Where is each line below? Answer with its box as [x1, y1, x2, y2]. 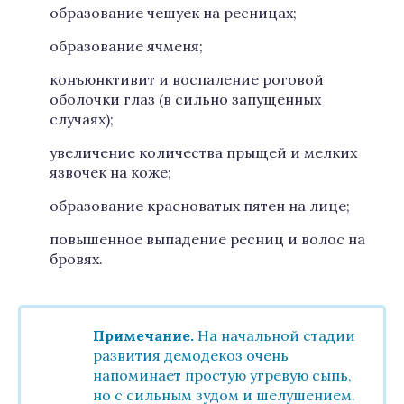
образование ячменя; [50, 37, 203, 55]
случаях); [50, 110, 114, 128]
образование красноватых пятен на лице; [50, 197, 350, 215]
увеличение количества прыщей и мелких [50, 143, 357, 161]
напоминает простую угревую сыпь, [93, 366, 352, 384]
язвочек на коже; [50, 163, 171, 181]
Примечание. [93, 326, 194, 344]
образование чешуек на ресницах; [50, 4, 297, 22]
